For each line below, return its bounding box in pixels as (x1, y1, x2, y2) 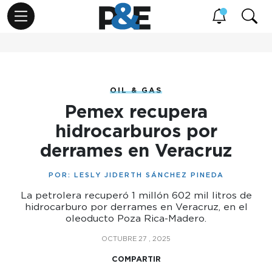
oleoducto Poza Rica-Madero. (66, 212, 206, 224)
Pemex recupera (64, 101, 208, 122)
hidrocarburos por (55, 120, 217, 141)
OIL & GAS (110, 86, 162, 95)
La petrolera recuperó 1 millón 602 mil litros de (20, 189, 252, 201)
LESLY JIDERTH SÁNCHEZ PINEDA (73, 171, 224, 179)
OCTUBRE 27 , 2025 (101, 234, 171, 243)
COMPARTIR (111, 254, 161, 263)
